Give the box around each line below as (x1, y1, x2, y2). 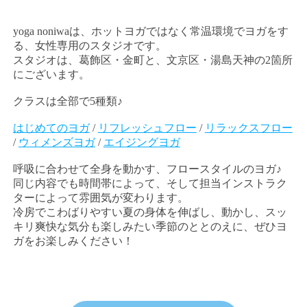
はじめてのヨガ (12, 121, 90, 134)
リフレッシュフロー (97, 121, 197, 134)
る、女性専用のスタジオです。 (12, 39, 167, 51)
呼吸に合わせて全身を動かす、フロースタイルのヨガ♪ (12, 162, 282, 175)
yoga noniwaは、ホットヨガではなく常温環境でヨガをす (12, 25, 288, 37)
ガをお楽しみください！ (12, 234, 134, 247)
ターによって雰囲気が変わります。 (12, 191, 188, 204)
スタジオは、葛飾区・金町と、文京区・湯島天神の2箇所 (12, 53, 293, 66)
